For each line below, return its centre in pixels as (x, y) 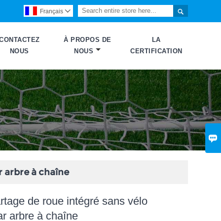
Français (51, 11)
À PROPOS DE (88, 40)
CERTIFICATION (156, 51)
